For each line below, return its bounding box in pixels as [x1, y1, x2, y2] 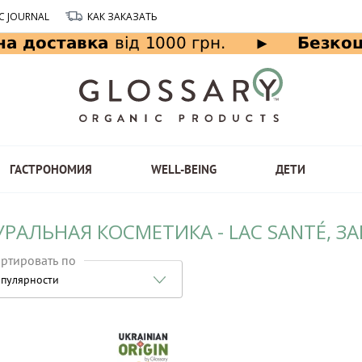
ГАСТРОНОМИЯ [9, 162, 92, 177]
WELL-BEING [150, 162, 217, 177]
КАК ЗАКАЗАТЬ [86, 9, 158, 23]
